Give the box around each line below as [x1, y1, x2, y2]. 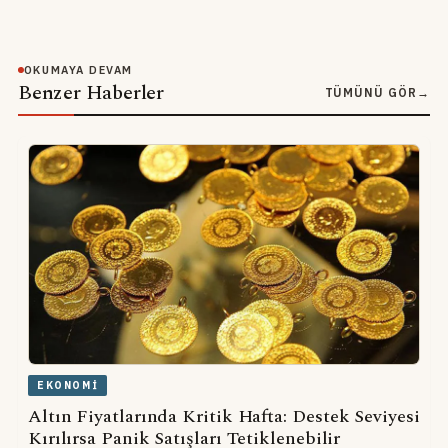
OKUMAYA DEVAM [23, 62, 133, 77]
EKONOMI [36, 379, 99, 393]
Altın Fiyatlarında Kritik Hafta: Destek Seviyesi [27, 403, 420, 431]
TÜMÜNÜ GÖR [324, 84, 418, 100]
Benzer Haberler [17, 77, 164, 108]
